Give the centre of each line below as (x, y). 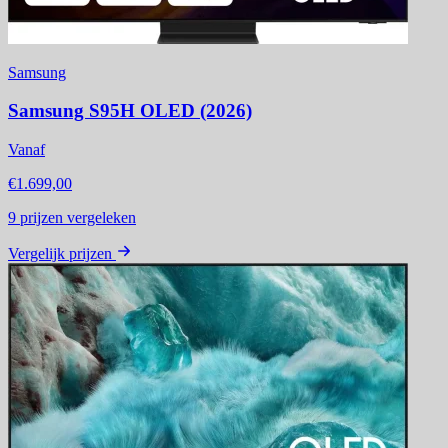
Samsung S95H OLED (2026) (130, 111)
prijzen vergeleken (76, 218)
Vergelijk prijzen (60, 254)
